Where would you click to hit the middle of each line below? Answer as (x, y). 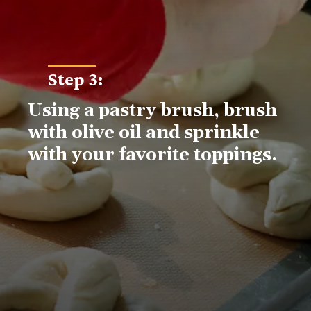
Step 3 (73, 79)
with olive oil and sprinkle (144, 134)
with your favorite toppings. (153, 156)
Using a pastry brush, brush (153, 111)
